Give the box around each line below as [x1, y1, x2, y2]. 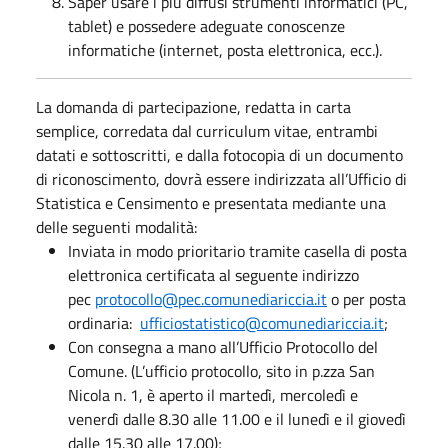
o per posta [327, 286, 406, 311]
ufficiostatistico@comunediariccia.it [140, 310, 384, 335]
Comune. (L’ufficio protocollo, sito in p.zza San [68, 358, 375, 383]
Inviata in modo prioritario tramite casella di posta [68, 238, 407, 263]
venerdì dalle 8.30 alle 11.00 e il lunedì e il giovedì [68, 406, 406, 431]
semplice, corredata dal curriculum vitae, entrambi [36, 118, 378, 143]
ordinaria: [68, 310, 140, 335]
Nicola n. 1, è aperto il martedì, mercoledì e [68, 382, 358, 407]
